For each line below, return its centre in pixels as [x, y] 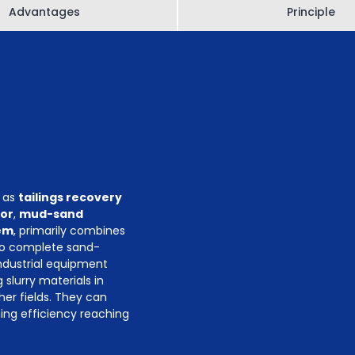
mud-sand [51, 214]
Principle [311, 12]
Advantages [44, 12]
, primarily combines [69, 231]
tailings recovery [70, 197]
